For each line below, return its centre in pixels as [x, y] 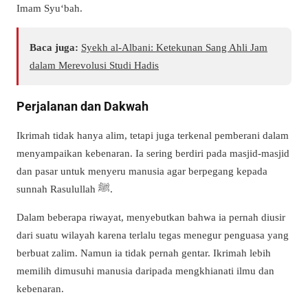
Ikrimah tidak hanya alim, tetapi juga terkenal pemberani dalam [153, 135]
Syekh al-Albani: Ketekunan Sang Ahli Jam [174, 47]
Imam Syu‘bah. [49, 8]
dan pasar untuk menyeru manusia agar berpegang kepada [142, 170]
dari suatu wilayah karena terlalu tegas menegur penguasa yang [153, 234]
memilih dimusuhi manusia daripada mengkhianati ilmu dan [145, 270]
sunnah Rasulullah [57, 188]
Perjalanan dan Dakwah [82, 106]
